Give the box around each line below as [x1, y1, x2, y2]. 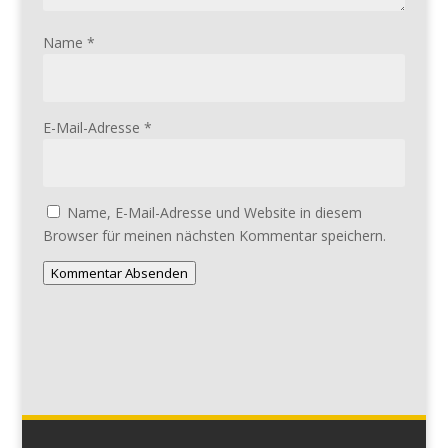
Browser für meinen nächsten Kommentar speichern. [42, 225, 386, 245]
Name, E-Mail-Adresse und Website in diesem [66, 202, 362, 222]
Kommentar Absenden [50, 263, 188, 282]
